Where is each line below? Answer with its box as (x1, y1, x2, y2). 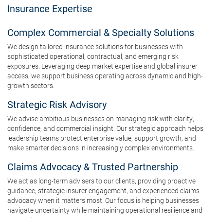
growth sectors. (7, 81, 54, 90)
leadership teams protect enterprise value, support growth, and (7, 133, 196, 143)
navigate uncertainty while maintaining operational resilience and (7, 205, 202, 215)
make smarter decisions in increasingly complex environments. (7, 143, 194, 152)
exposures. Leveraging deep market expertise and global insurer (7, 61, 198, 71)
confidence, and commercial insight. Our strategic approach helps (7, 124, 203, 133)
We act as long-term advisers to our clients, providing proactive (7, 176, 196, 185)
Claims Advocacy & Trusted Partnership (7, 160, 178, 173)
